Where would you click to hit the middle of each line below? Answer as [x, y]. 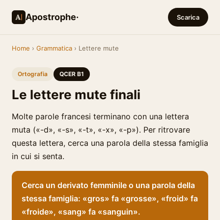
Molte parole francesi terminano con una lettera [100, 116]
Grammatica [54, 48]
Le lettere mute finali [76, 95]
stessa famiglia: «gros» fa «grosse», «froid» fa [110, 198]
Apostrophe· [52, 17]
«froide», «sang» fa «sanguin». [81, 212]
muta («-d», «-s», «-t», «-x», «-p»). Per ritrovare [101, 130]
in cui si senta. [38, 156]
